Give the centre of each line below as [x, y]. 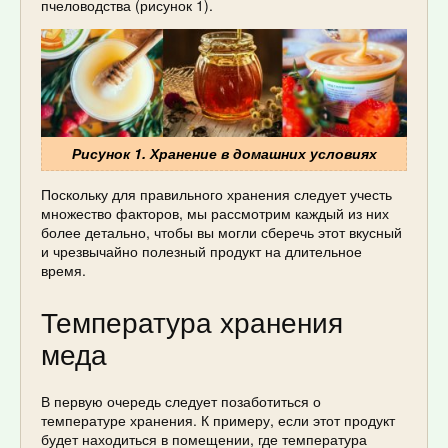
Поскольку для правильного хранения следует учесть [216, 193]
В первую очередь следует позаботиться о [181, 401]
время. [63, 269]
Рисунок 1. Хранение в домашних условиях [224, 152]
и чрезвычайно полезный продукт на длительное [201, 250]
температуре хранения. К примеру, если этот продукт [218, 420]
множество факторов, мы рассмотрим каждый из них [215, 212]
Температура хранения [192, 320]
